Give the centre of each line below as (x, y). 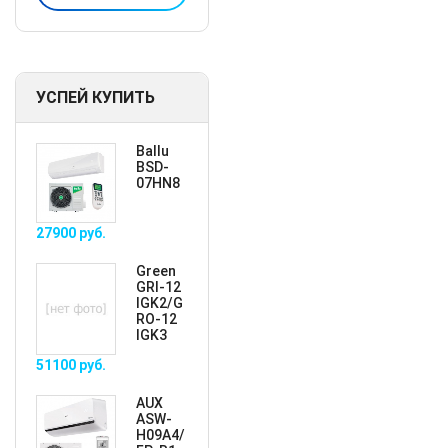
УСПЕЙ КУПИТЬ (95, 97)
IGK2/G (159, 303)
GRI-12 (158, 287)
